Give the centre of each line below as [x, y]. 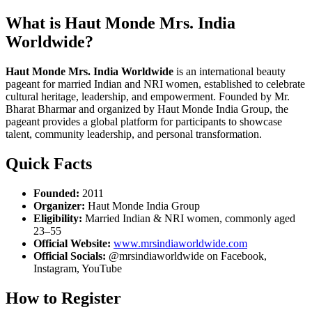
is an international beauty [229, 71]
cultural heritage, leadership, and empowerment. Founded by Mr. [148, 96]
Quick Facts [49, 163]
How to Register [63, 298]
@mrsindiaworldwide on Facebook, [186, 256]
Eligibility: [58, 218]
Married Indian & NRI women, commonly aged [189, 218]
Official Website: [72, 243]
